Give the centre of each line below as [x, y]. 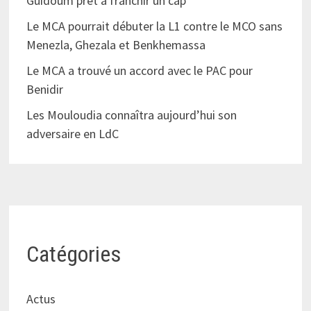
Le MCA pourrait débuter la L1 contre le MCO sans [154, 26]
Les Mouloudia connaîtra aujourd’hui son [131, 115]
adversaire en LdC [72, 133]
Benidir [44, 89]
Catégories [73, 254]
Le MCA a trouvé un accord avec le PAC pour [139, 70]
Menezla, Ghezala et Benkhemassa [117, 44]
